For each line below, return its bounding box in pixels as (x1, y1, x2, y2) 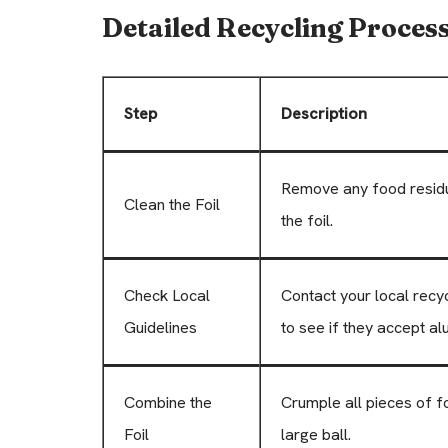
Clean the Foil (124, 193, 220, 215)
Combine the (124, 391, 212, 413)
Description (281, 102, 367, 124)
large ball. (281, 423, 351, 445)
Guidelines (124, 316, 197, 338)
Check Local (124, 284, 210, 306)
